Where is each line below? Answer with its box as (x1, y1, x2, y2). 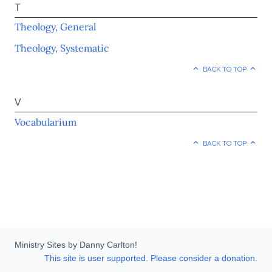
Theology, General (15, 21, 96, 33)
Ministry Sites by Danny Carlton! (15, 240, 137, 250)
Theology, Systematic (15, 41, 109, 54)
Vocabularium (15, 115, 76, 128)
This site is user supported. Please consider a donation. (44, 253, 257, 263)
